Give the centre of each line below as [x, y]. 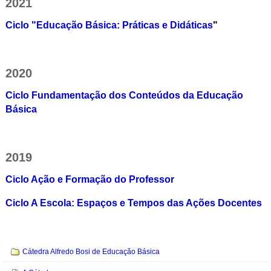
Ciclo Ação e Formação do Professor [90, 180]
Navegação [22, 247]
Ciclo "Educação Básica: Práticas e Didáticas [109, 25]
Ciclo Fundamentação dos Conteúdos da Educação [124, 95]
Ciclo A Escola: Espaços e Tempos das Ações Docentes [133, 203]
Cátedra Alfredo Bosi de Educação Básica [91, 252]
